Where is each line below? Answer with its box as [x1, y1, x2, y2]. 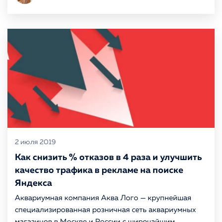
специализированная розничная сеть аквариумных [15, 206, 196, 214]
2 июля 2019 [15, 139, 56, 146]
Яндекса [15, 179, 52, 188]
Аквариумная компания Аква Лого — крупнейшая [15, 194, 191, 202]
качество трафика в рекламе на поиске [15, 166, 183, 175]
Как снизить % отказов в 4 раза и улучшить [15, 153, 202, 162]
